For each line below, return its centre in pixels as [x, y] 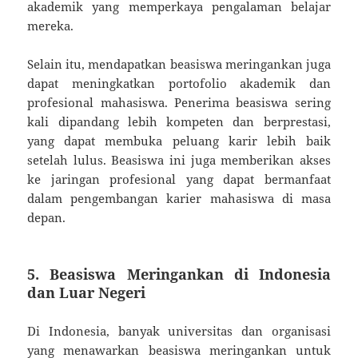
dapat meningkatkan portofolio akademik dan [179, 83]
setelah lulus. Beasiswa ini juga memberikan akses [179, 159]
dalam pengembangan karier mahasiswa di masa [179, 198]
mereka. [51, 25]
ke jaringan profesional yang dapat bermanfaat [179, 179]
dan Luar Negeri [87, 292]
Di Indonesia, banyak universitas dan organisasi [179, 330]
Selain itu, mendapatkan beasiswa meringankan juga [179, 64]
